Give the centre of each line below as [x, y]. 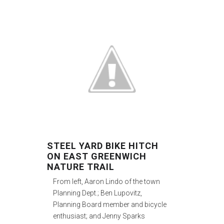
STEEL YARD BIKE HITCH [103, 145]
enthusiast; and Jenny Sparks [99, 216]
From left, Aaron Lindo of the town [107, 181]
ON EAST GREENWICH [97, 156]
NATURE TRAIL [81, 166]
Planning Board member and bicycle [110, 204]
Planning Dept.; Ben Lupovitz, [98, 193]
